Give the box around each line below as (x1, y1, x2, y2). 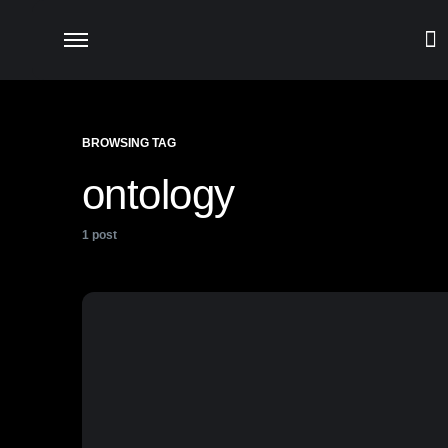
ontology (82, 171, 235, 218)
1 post (82, 228, 117, 242)
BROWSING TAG (82, 136, 176, 150)
